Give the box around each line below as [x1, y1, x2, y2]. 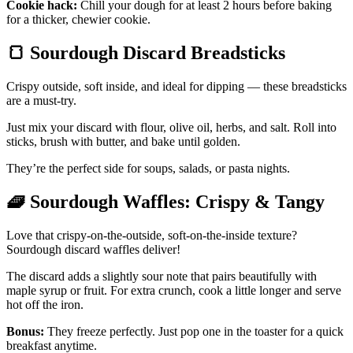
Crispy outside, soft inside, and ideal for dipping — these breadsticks [6, 80, 347, 94]
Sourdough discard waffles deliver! [6, 242, 180, 256]
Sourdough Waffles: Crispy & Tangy [25, 191, 325, 213]
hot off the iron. [6, 297, 84, 311]
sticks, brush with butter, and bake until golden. [6, 135, 240, 149]
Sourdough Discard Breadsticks [25, 43, 285, 64]
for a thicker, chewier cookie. [6, 13, 150, 27]
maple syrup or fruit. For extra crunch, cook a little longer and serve [6, 283, 341, 297]
